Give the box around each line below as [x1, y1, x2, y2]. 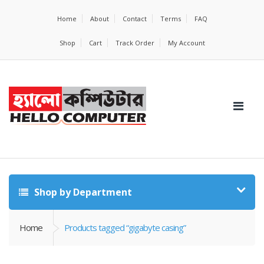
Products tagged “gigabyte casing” [64, 222, 186, 233]
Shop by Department [32, 186, 132, 199]
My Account [167, 38, 205, 47]
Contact [122, 14, 147, 23]
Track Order [115, 38, 154, 47]
